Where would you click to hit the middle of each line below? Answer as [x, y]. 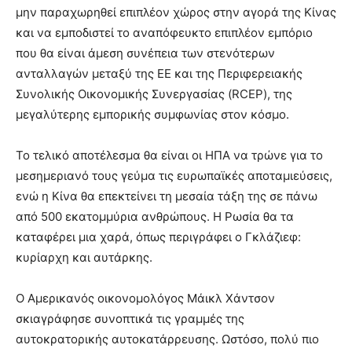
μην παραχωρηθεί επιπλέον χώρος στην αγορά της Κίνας [176, 12]
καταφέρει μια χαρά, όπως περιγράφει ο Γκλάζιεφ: [158, 237]
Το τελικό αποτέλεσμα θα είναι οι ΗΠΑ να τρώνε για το [169, 155]
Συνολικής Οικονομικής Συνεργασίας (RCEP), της [154, 94]
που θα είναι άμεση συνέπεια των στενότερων [145, 53]
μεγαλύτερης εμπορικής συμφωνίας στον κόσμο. [152, 114]
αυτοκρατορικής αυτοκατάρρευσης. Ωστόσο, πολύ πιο [167, 339]
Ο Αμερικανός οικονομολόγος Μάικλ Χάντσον [145, 298]
